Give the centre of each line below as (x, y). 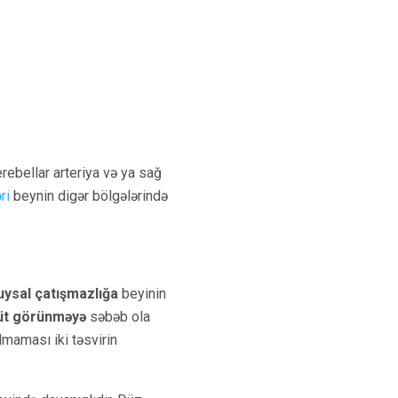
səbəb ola (118, 316)
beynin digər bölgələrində (89, 195)
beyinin (142, 293)
